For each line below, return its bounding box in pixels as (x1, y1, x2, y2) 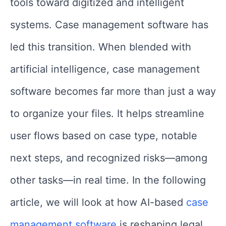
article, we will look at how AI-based (10, 196, 186, 208)
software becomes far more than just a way (10, 85, 216, 97)
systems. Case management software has (10, 18, 208, 31)
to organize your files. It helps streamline (10, 107, 204, 120)
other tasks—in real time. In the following (10, 174, 206, 186)
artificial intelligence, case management (10, 63, 200, 75)
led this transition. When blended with (10, 40, 191, 53)
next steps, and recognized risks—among (10, 151, 207, 164)
